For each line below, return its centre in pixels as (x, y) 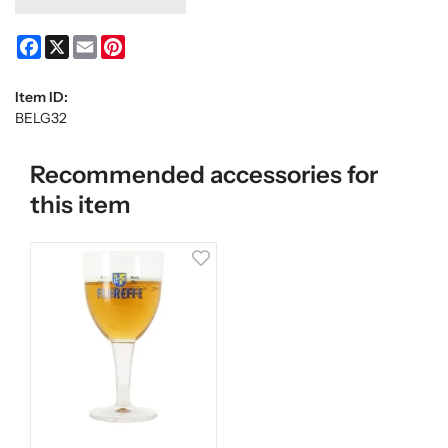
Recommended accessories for (204, 174)
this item (80, 204)
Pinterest (154, 42)
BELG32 (41, 117)
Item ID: (41, 96)
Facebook (71, 42)
